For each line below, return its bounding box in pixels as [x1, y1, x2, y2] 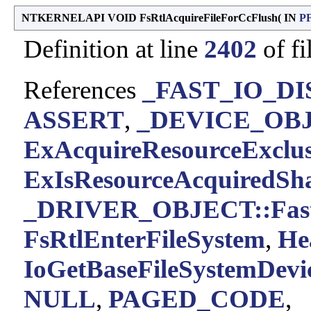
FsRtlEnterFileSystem [24, 224, 265, 253]
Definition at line [24, 34, 204, 63]
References [24, 75, 142, 104]
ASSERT [24, 105, 124, 134]
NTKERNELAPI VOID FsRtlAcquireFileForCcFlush [22, 11, 278, 24]
